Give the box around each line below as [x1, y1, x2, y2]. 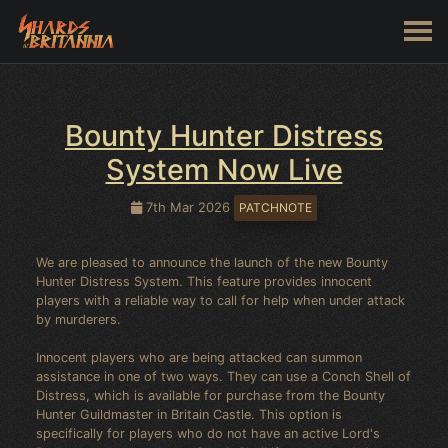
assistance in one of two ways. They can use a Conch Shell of [36, 368, 411, 384]
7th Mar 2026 [141, 199, 234, 216]
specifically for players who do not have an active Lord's [36, 425, 380, 441]
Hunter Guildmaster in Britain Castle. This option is [36, 406, 342, 422]
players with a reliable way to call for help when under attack [36, 292, 405, 308]
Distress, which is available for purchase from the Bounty [36, 387, 385, 403]
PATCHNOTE [239, 200, 312, 216]
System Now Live [105, 152, 343, 188]
